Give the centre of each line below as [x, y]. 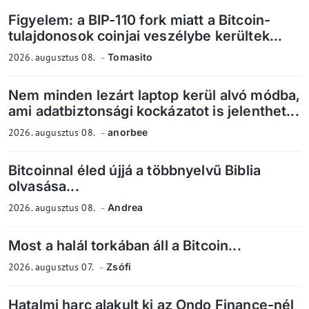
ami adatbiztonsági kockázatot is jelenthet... [154, 111]
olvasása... [44, 186]
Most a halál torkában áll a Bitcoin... [125, 245]
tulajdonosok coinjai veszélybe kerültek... [146, 36]
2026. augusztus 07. [52, 267]
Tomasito [130, 57]
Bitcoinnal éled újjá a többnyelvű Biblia [134, 170]
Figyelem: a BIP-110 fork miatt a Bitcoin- [140, 20]
